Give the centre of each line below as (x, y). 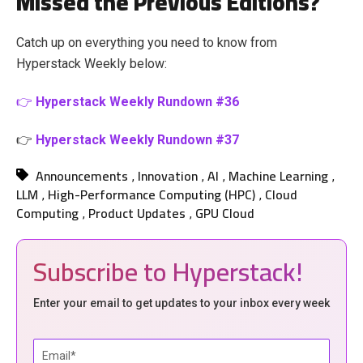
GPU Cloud (225, 214)
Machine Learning (279, 176)
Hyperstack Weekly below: (92, 64)
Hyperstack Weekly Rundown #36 (137, 102)
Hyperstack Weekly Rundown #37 (137, 140)
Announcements (82, 176)
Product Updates (137, 214)
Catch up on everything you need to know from (147, 43)
